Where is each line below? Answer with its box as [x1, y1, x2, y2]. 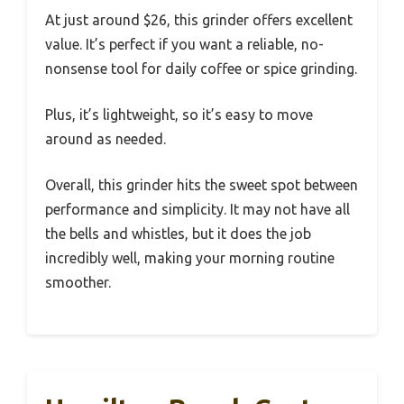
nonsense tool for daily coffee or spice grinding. [45, 60, 357, 77]
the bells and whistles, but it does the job [45, 225, 311, 242]
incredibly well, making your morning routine [45, 250, 335, 266]
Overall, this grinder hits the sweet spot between [45, 177, 358, 193]
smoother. [45, 274, 111, 290]
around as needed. [45, 131, 166, 147]
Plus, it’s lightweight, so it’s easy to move [45, 106, 313, 123]
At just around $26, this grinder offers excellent [45, 12, 353, 28]
